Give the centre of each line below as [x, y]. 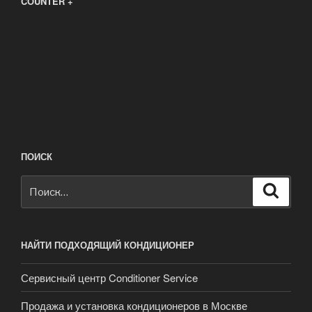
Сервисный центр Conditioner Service [109, 277]
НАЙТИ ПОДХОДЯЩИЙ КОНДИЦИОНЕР [108, 244]
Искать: [40, 184]
